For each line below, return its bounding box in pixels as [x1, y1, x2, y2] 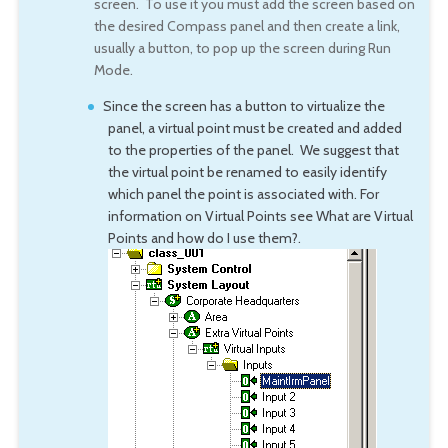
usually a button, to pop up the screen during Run [93, 38, 391, 57]
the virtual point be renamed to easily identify [107, 162, 387, 181]
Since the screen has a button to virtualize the [103, 96, 386, 115]
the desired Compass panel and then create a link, [93, 16, 400, 35]
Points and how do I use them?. [107, 228, 301, 247]
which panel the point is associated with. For [107, 184, 379, 203]
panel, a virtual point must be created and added [107, 118, 402, 137]
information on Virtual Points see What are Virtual [107, 206, 413, 225]
